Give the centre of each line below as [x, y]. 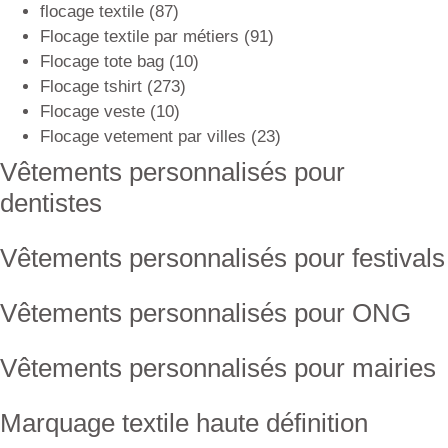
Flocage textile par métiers [139, 36]
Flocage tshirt [91, 86]
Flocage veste [92, 111]
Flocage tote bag [102, 61]
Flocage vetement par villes [143, 136]
